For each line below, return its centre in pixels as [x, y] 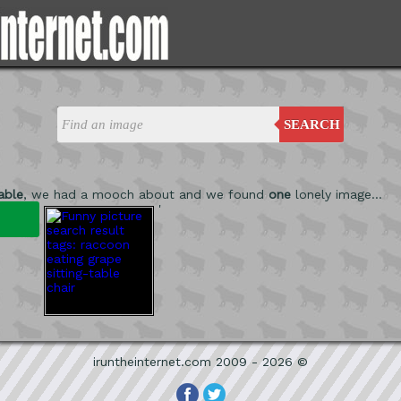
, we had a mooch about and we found [146, 194]
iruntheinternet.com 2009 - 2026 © [200, 362]
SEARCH [311, 124]
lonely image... [337, 194]
